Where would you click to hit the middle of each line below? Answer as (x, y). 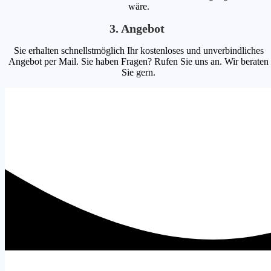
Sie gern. (139, 72)
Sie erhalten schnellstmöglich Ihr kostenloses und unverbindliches (139, 50)
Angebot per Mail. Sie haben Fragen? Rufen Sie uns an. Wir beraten (139, 61)
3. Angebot (139, 28)
